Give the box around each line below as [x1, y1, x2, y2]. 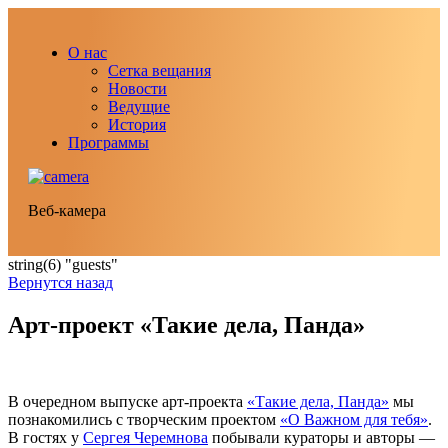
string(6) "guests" [8, 256, 118, 273]
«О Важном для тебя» [280, 410, 428, 428]
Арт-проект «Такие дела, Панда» [8, 311, 365, 338]
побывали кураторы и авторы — [208, 428, 435, 446]
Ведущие [108, 98, 170, 115]
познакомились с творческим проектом [8, 410, 280, 428]
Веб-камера [28, 202, 106, 219]
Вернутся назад [8, 274, 113, 291]
